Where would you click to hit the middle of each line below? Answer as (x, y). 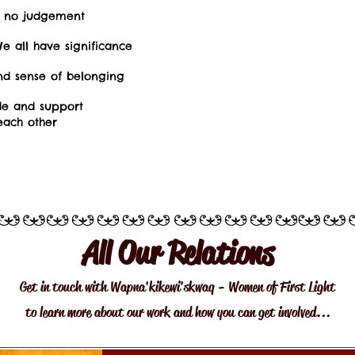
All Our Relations (177, 253)
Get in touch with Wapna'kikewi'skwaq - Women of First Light (177, 287)
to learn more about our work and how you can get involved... (177, 312)
